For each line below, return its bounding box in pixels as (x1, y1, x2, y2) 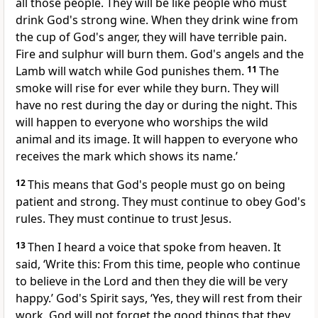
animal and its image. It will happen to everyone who (16, 131, 298, 148)
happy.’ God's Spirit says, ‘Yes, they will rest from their (16, 290, 302, 307)
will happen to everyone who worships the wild (16, 114, 268, 131)
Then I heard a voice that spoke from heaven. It (28, 239, 281, 256)
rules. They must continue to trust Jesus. (16, 211, 231, 227)
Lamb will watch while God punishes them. (16, 63, 247, 79)
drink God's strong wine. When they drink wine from (16, 12, 298, 28)
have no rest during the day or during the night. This (16, 97, 297, 114)
